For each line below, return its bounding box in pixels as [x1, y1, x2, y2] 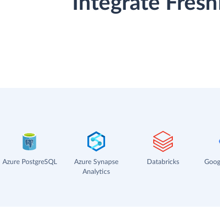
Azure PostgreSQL [2, 158, 57, 165]
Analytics [82, 168, 110, 175]
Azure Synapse [74, 158, 118, 165]
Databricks [147, 158, 179, 165]
